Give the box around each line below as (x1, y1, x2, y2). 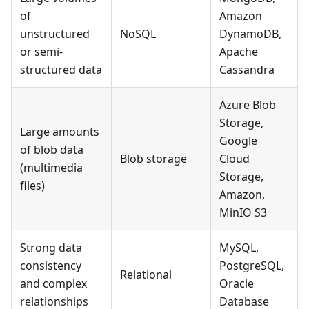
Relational (120, 266, 172, 282)
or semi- (20, 43, 63, 59)
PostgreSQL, (219, 257, 284, 273)
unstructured (20, 26, 90, 41)
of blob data (20, 141, 83, 157)
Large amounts (20, 123, 99, 139)
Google (219, 132, 257, 148)
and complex (20, 275, 87, 291)
